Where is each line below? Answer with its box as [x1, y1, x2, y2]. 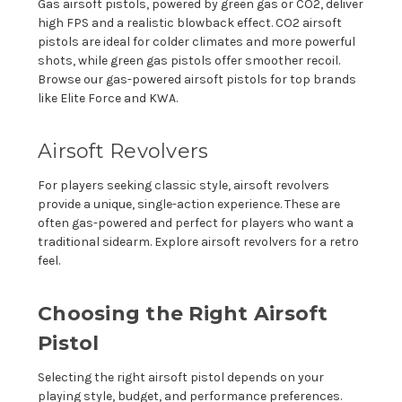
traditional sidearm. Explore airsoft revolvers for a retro [38, 233, 359, 249]
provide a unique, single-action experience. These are [38, 196, 340, 212]
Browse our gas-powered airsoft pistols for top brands [38, 71, 356, 87]
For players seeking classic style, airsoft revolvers [38, 177, 329, 193]
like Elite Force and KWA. [38, 90, 178, 106]
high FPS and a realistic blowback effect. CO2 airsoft [38, 14, 342, 31]
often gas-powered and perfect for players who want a [38, 214, 354, 231]
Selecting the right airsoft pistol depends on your [38, 369, 324, 385]
